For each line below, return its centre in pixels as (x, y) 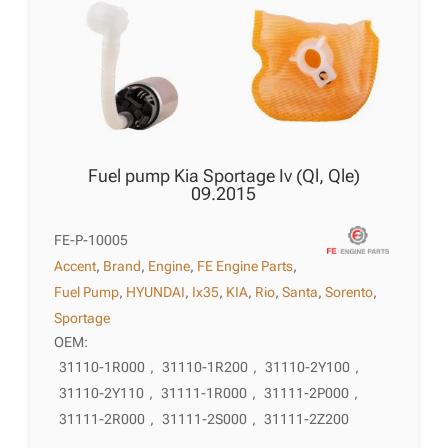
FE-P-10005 (91, 240)
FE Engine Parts (245, 266)
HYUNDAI (156, 292)
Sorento (349, 292)
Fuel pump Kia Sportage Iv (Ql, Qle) (223, 176)
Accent (75, 266)
